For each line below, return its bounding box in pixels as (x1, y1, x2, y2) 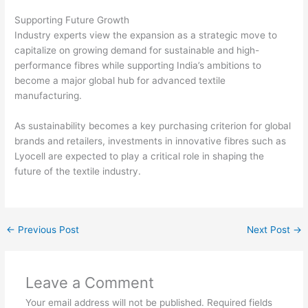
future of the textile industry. (14, 165, 142, 177)
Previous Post (15, 223, 80, 235)
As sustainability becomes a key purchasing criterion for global (14, 120, 291, 131)
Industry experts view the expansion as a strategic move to (14, 29, 278, 41)
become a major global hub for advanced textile (14, 74, 226, 86)
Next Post (246, 223, 293, 235)
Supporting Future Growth (14, 14, 130, 25)
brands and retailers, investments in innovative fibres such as (14, 135, 287, 146)
